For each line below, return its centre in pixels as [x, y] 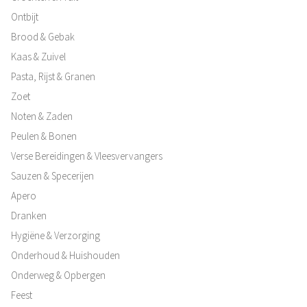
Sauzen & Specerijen [52, 175]
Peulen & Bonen [44, 136]
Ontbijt [25, 16]
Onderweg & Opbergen [58, 275]
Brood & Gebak [43, 36]
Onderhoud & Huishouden [65, 255]
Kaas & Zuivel [38, 56]
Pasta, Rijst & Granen [53, 76]
